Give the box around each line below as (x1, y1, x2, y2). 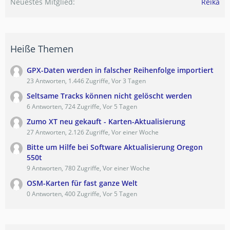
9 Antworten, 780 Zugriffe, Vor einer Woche (27, 163, 150, 172)
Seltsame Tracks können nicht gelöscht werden (27, 90, 192, 101)
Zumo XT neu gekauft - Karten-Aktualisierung (27, 116, 185, 126)
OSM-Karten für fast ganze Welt (27, 178, 138, 188)
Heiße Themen (10, 42, 73, 55)
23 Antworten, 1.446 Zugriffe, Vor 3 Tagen (27, 76, 146, 85)
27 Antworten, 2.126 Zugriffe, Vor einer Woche (27, 127, 159, 137)
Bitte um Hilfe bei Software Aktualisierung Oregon (27, 142, 203, 152)
